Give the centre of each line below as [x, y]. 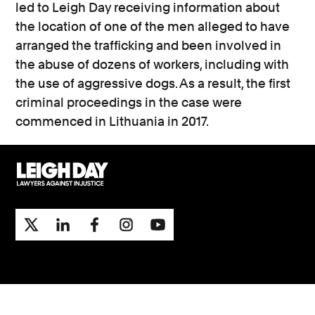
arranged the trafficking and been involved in [149, 45]
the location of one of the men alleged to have [153, 26]
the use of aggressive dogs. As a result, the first [153, 83]
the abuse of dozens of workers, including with [153, 64]
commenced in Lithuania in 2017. [112, 121]
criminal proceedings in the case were [129, 102]
